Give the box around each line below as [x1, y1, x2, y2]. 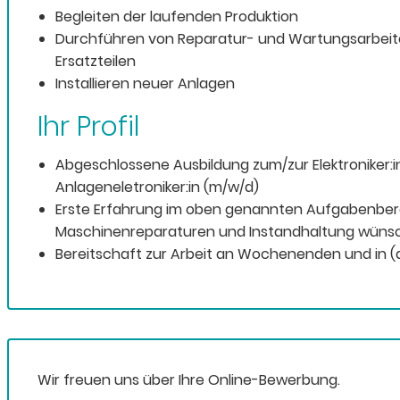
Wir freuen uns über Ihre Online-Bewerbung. [37, 370, 340, 391]
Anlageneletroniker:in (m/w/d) [55, 177, 259, 198]
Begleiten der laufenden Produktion [55, 6, 298, 28]
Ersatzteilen [55, 51, 136, 72]
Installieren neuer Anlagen [55, 73, 235, 95]
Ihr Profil [37, 108, 139, 146]
